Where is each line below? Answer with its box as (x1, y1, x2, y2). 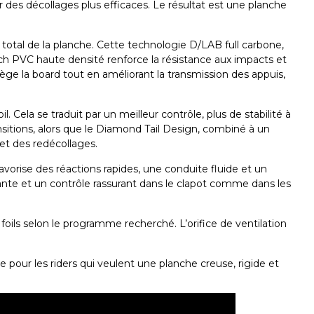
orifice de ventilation (187, 217, 287, 231)
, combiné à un (198, 123, 270, 136)
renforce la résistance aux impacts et (104, 53, 287, 67)
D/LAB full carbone (189, 39, 282, 52)
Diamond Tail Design (96, 123, 198, 136)
